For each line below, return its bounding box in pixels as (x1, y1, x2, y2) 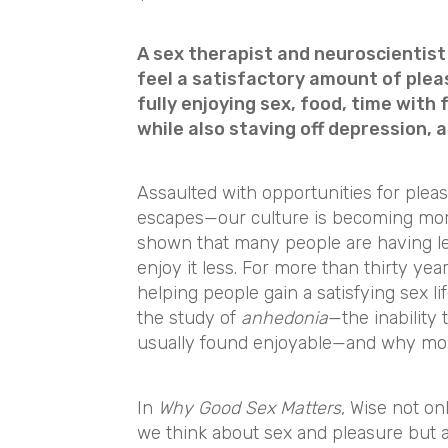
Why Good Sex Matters (157, 396, 341, 419)
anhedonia (240, 307, 328, 330)
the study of (136, 307, 241, 330)
